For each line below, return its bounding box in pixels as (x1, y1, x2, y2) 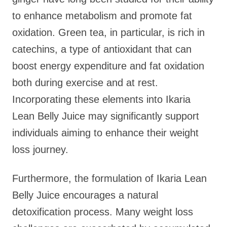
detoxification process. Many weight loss (12, 206, 193, 217)
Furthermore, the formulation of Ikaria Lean (12, 173, 207, 184)
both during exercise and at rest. (12, 77, 158, 88)
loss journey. (12, 144, 68, 155)
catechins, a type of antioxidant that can (12, 44, 192, 55)
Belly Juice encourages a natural (12, 190, 158, 201)
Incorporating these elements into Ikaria (12, 94, 191, 105)
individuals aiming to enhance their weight (12, 127, 199, 138)
